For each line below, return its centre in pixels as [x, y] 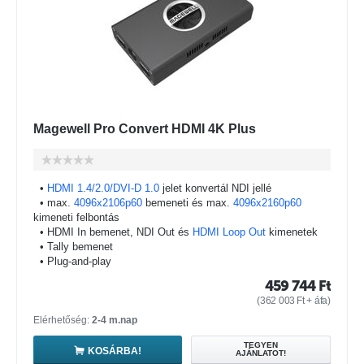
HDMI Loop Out [229, 232]
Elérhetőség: [63, 320]
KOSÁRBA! [115, 351]
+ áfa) [317, 301]
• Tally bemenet [73, 247]
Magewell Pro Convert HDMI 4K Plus [145, 129]
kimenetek [292, 232]
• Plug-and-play [72, 261]
